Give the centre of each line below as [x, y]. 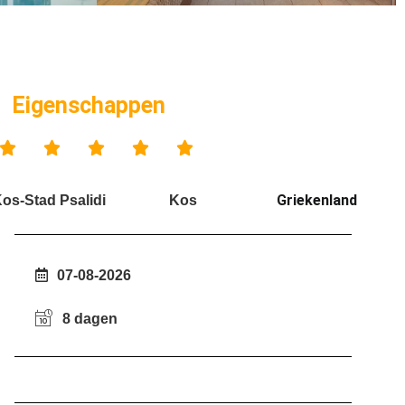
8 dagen [89, 319]
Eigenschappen [88, 105]
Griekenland [316, 200]
